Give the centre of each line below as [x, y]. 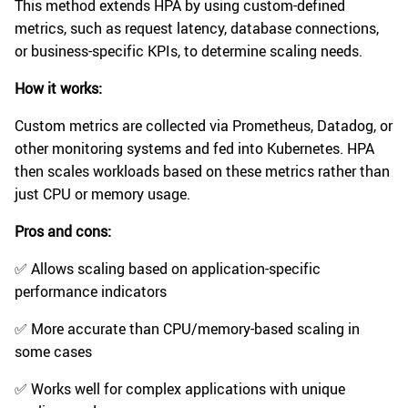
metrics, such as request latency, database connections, [197, 29]
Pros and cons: [63, 232]
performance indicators [91, 292]
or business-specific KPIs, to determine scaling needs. [189, 51]
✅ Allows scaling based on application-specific [168, 269]
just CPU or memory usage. [102, 194]
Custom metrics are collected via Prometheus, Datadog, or [204, 126]
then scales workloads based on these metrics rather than [202, 172]
